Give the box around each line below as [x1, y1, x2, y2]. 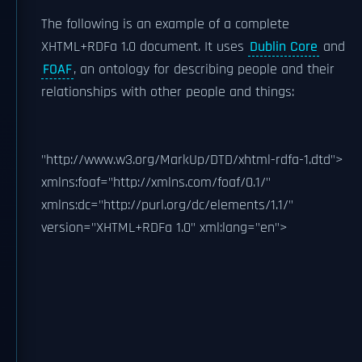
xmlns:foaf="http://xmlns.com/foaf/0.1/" [41, 174, 271, 192]
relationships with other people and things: [41, 83, 294, 101]
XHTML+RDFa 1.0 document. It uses [41, 38, 248, 56]
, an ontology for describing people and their [74, 61, 335, 78]
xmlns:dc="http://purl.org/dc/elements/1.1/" [41, 196, 293, 214]
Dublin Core [250, 38, 318, 56]
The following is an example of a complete [41, 15, 289, 33]
